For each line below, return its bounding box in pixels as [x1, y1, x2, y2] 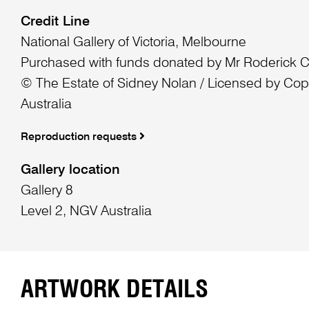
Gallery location [20, 163, 120, 177]
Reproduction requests [20, 131, 139, 143]
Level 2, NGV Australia [20, 204, 152, 219]
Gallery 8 [20, 183, 73, 198]
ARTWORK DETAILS [20, 278, 208, 303]
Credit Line [20, 15, 90, 30]
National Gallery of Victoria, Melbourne [20, 36, 246, 50]
